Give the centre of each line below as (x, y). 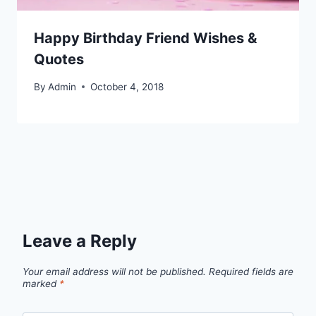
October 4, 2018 (127, 86)
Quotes (59, 60)
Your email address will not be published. (114, 272)
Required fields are (251, 272)
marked (41, 284)
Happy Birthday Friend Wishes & (145, 38)
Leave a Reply (80, 241)
